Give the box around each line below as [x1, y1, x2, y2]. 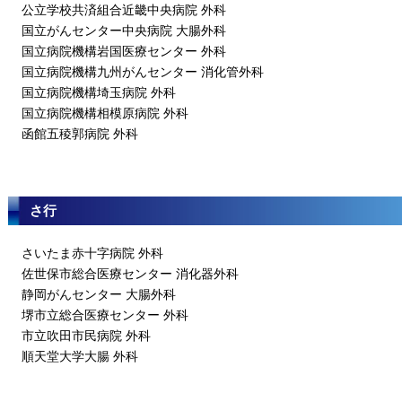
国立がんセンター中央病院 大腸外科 [22, 23, 226, 38]
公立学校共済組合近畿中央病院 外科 [22, 3, 226, 17]
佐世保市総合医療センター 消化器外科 [22, 267, 239, 281]
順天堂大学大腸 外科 [22, 349, 138, 363]
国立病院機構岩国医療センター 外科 [22, 44, 226, 58]
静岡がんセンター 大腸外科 [22, 287, 176, 301]
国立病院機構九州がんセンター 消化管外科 [22, 65, 264, 79]
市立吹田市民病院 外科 [22, 328, 151, 343]
